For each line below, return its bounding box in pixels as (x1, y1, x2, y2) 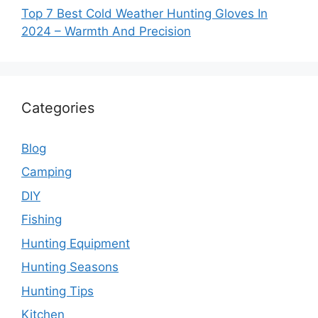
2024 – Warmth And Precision (21, 23, 191, 38)
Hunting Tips (21, 283, 94, 298)
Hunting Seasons (21, 260, 119, 275)
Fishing (21, 212, 62, 227)
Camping (21, 165, 72, 180)
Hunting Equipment (21, 236, 130, 251)
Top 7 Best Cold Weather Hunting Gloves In (21, 6, 268, 21)
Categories (21, 99, 94, 116)
